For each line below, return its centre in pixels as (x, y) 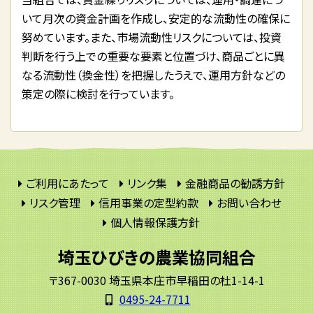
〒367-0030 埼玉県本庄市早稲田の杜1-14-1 (156, 280)
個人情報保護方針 (155, 222)
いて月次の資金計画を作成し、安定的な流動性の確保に (156, 18)
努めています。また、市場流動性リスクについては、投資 (152, 37)
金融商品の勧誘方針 (235, 183)
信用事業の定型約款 (148, 202)
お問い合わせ (249, 202)
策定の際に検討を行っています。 (98, 93)
